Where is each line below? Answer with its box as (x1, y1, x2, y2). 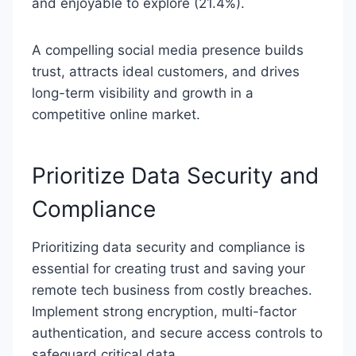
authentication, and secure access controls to (32, 325, 323, 341)
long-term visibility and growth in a (32, 85, 253, 101)
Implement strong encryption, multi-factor (32, 304, 296, 319)
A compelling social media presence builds (32, 42, 304, 58)
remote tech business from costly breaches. (32, 282, 312, 298)
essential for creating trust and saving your (32, 261, 305, 277)
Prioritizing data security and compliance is (32, 239, 305, 255)
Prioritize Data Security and (32, 162, 319, 189)
